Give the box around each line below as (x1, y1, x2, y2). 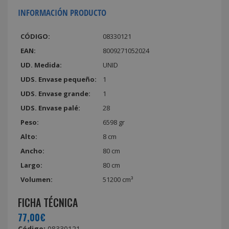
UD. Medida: (20, 60, 62, 70)
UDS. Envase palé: (20, 103, 80, 112)
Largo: (20, 160, 42, 170)
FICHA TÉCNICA (18, 194, 78, 210)
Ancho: (20, 146, 44, 155)
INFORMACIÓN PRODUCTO (18, 6, 106, 18)
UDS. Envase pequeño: (20, 74, 97, 84)
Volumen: (20, 174, 53, 184)
